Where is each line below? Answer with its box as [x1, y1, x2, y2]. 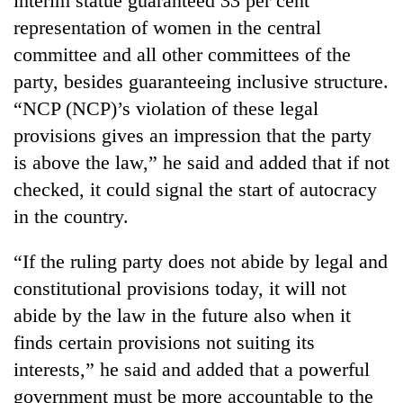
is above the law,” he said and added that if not [13, 150, 390, 174]
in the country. [13, 204, 129, 228]
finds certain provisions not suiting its [13, 330, 315, 354]
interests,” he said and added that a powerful [13, 357, 370, 381]
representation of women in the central [13, 15, 321, 39]
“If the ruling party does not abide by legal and [13, 249, 388, 273]
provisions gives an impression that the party [13, 123, 372, 147]
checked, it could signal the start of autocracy [13, 177, 377, 201]
